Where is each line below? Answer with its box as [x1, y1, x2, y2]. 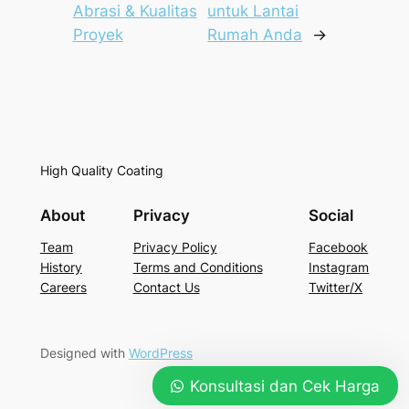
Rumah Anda [207, 26, 303, 45]
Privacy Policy [132, 238, 217, 255]
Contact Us [132, 278, 200, 295]
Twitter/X [309, 278, 363, 295]
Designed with [39, 345, 129, 361]
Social [309, 205, 354, 225]
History [39, 258, 82, 275]
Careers [39, 278, 87, 295]
